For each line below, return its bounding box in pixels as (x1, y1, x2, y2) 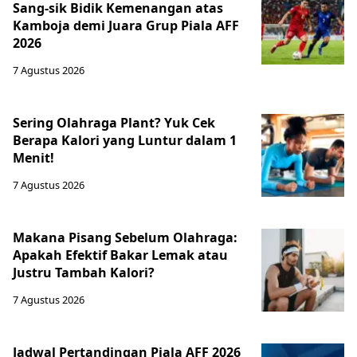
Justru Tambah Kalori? (13, 264, 155, 282)
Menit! (13, 149, 54, 167)
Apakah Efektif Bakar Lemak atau (13, 246, 228, 265)
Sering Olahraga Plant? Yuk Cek (13, 114, 215, 132)
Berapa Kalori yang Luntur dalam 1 (13, 131, 237, 150)
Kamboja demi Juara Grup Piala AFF (13, 17, 239, 35)
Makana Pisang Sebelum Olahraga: (13, 229, 237, 247)
